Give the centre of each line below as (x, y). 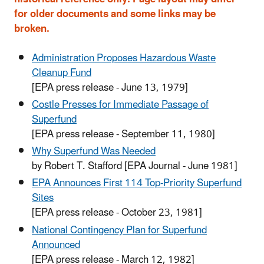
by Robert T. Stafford (78, 166)
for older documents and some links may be (115, 14)
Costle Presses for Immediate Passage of (120, 105)
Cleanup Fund (62, 73)
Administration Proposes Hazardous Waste (124, 58)
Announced (56, 245)
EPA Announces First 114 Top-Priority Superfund (137, 184)
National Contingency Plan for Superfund (119, 230)
